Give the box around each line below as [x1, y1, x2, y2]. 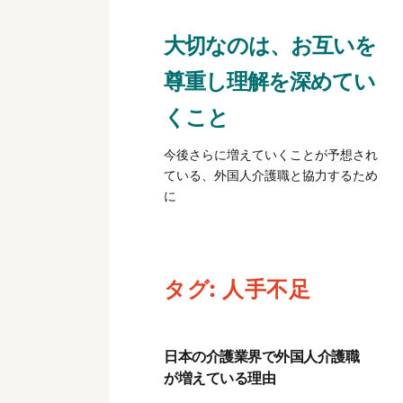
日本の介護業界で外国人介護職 [164, 348, 359, 365]
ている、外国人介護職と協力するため [164, 166, 378, 184]
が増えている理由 [164, 370, 275, 387]
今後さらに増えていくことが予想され [164, 146, 378, 163]
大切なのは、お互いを [164, 30, 376, 59]
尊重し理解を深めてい [164, 66, 375, 95]
